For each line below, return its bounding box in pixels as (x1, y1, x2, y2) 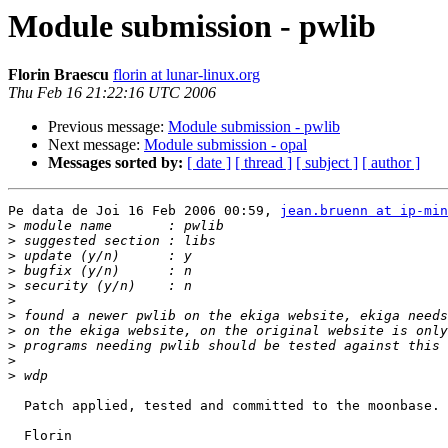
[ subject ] (296, 154, 358, 172)
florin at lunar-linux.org (113, 66, 260, 84)
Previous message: (48, 118, 168, 136)
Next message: (48, 136, 144, 154)
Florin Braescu (8, 66, 109, 84)
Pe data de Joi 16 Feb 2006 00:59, (8, 203, 280, 219)
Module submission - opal (144, 136, 307, 154)
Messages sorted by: (48, 154, 183, 172)
